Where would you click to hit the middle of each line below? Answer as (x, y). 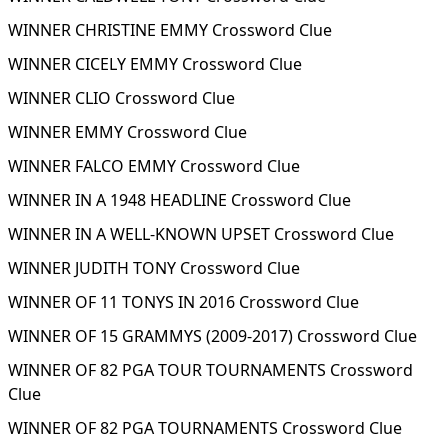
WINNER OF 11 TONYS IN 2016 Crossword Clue (183, 302)
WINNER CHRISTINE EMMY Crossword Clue (170, 30)
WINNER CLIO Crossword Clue (121, 98)
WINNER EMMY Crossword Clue (127, 132)
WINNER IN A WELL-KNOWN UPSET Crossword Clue (201, 234)
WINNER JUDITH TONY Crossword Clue (154, 268)
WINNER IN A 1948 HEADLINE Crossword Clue (179, 200)
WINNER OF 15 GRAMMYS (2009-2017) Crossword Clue (212, 336)
